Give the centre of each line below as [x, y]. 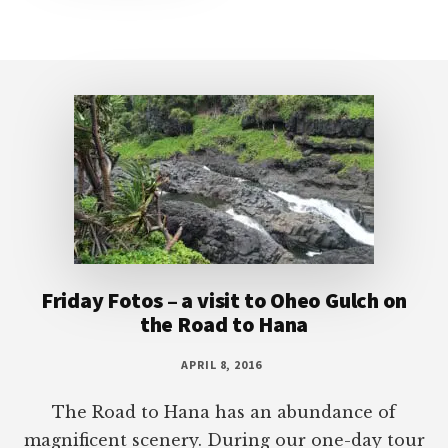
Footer [66, 76]
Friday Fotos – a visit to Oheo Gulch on [224, 300]
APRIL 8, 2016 [221, 365]
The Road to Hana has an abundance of [224, 412]
